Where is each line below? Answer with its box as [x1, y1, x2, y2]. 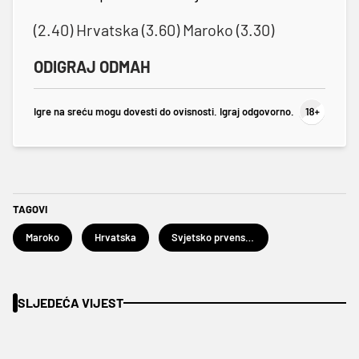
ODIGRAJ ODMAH [34, 56, 151, 76]
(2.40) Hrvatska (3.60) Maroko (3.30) [34, 19, 274, 39]
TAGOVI [13, 202, 47, 216]
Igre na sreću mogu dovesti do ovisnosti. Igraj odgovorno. [34, 105, 294, 119]
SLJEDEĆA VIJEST [18, 294, 123, 310]
